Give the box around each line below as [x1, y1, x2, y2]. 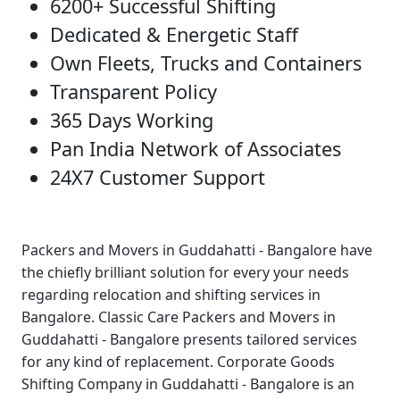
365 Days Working [50, 107, 213, 134]
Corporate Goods [217, 352, 335, 372]
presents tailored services [179, 329, 357, 350]
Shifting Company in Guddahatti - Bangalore [21, 374, 320, 395]
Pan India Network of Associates [50, 136, 341, 162]
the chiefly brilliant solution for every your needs [21, 262, 349, 283]
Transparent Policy [50, 79, 217, 105]
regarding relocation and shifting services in [21, 285, 321, 305]
